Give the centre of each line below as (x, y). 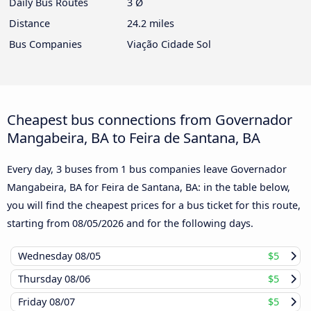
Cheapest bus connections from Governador (150, 120)
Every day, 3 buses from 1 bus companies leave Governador (147, 169)
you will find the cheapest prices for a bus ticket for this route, (154, 205)
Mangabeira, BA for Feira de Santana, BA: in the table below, (149, 187)
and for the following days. (188, 224)
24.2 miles (151, 24)
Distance (30, 24)
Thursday (41, 279)
